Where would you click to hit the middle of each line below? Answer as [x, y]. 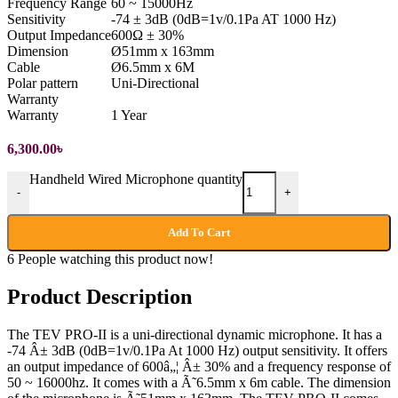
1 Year [129, 115]
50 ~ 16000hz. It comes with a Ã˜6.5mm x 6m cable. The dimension [199, 382]
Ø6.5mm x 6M [153, 67]
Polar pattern [43, 83]
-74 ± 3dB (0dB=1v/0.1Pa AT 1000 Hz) [223, 19]
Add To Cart [199, 232]
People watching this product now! [115, 259]
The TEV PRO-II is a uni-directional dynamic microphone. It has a [195, 334]
